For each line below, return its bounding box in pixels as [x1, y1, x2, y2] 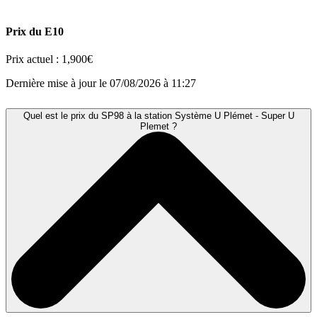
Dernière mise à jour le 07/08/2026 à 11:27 [6, 77, 196, 90]
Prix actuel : [6, 53, 62, 66]
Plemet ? [140, 121, 177, 132]
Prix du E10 [6, 25, 64, 38]
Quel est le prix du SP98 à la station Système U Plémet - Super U [23, 110, 294, 122]
